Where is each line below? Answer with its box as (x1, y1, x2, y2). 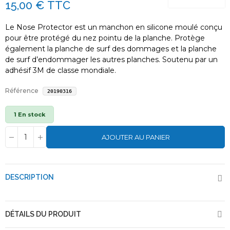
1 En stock (14, 111, 45, 119)
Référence (5, 87, 39, 95)
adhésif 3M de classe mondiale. (5, 66, 116, 75)
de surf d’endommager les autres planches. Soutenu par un (5, 55, 218, 65)
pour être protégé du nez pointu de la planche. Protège (5, 33, 205, 43)
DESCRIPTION (5, 173, 54, 182)
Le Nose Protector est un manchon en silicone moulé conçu (5, 23, 222, 32)
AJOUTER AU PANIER (101, 133, 170, 142)
